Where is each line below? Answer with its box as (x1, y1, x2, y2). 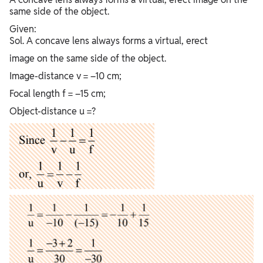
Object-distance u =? (9, 104, 96, 117)
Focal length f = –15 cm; (9, 87, 106, 100)
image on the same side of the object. (9, 52, 166, 65)
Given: (9, 22, 36, 35)
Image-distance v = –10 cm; (9, 69, 122, 82)
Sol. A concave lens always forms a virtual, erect (9, 34, 208, 47)
